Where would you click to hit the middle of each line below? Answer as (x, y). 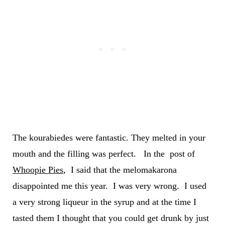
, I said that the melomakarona (120, 170)
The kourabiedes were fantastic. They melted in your (109, 137)
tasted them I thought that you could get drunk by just (110, 218)
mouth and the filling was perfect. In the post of (103, 153)
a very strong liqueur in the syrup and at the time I (104, 202)
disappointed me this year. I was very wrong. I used (109, 186)
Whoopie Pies (38, 170)
